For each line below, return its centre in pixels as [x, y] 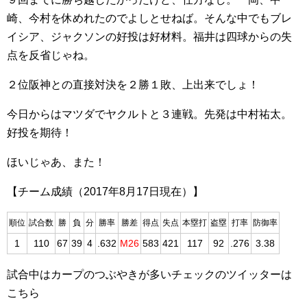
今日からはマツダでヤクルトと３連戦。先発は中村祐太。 [149, 114]
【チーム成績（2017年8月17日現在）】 [105, 192]
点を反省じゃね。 [51, 55]
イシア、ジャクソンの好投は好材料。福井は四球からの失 [149, 37]
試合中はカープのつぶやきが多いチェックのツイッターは [149, 274]
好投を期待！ [40, 133]
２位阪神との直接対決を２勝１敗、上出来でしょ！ [133, 85]
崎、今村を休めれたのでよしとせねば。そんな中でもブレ [149, 18]
